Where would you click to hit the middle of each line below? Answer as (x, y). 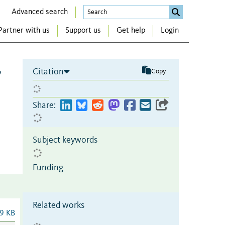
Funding (48, 167)
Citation (48, 72)
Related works (59, 205)
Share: (44, 105)
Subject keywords (65, 140)
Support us (83, 31)
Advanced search (40, 12)
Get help (131, 31)
